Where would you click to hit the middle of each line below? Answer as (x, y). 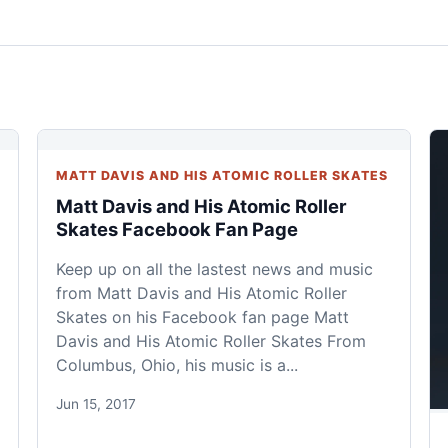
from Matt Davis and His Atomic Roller (201, 292)
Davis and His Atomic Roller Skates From (210, 340)
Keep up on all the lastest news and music (214, 268)
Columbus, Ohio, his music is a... (176, 364)
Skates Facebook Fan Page (176, 228)
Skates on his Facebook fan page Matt (202, 316)
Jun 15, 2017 (95, 403)
